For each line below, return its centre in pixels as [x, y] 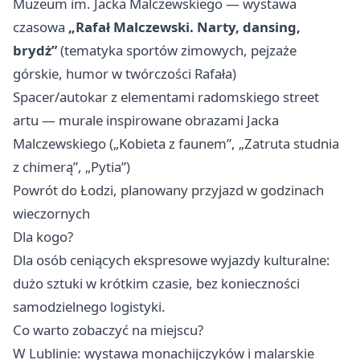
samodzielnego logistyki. [89, 307]
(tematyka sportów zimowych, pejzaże [177, 51]
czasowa [41, 27]
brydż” [35, 51]
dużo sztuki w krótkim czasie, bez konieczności [156, 284]
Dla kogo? [43, 237]
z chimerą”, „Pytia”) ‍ [73, 167]
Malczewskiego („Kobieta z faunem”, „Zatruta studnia [176, 144]
